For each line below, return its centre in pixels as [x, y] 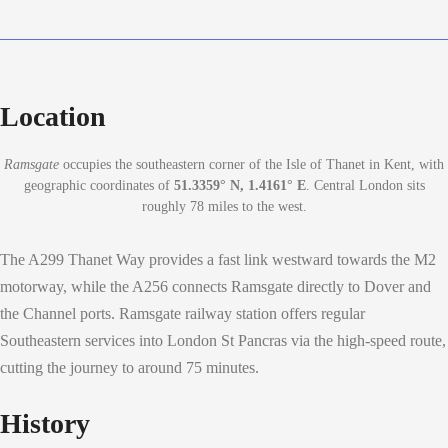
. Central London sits [365, 185]
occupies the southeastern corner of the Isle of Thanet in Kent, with [251, 164]
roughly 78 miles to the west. [224, 206]
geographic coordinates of [98, 185]
